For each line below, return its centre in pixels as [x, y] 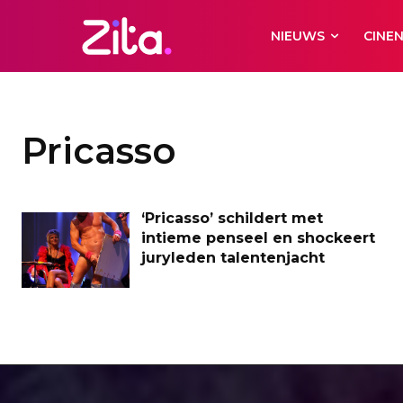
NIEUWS [298, 36]
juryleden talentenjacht [233, 258]
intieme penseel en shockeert [258, 238]
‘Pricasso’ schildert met [232, 218]
